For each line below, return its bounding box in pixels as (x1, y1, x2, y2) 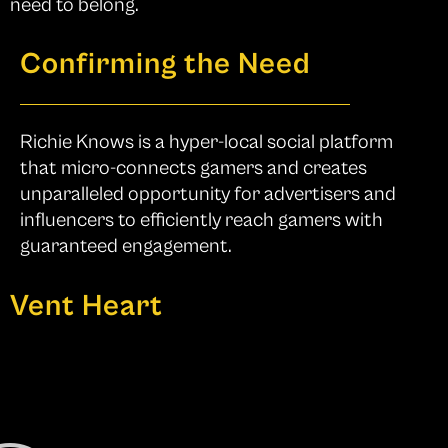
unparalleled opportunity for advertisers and (20, 182, 396, 206)
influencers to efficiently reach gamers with (20, 208, 383, 232)
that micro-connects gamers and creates (20, 156, 367, 180)
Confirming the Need (20, 46, 311, 81)
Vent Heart (10, 288, 163, 323)
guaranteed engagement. (20, 234, 232, 258)
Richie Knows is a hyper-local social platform (20, 130, 393, 154)
